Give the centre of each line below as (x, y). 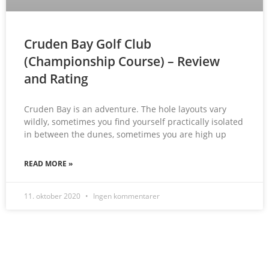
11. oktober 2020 (53, 196)
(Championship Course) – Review (122, 62)
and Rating (56, 79)
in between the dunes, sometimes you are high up (125, 134)
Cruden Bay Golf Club (88, 44)
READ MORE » (48, 164)
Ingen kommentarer (125, 196)
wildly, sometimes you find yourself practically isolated (134, 122)
